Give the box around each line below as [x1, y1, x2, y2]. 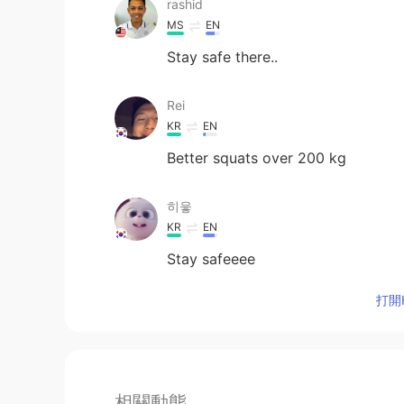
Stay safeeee [167, 249, 255, 268]
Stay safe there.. [167, 47, 278, 66]
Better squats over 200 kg [167, 148, 346, 167]
